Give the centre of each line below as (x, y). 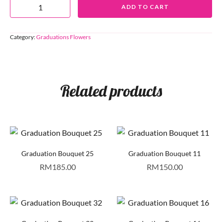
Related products (111, 91)
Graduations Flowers (63, 37)
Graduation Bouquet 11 (165, 154)
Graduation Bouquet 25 (57, 154)
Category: (23, 37)
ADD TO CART (145, 6)
